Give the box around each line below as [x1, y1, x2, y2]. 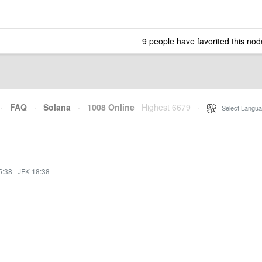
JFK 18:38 [18, 166, 50, 176]
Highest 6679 [142, 101, 191, 113]
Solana [43, 101, 71, 113]
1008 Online [80, 101, 135, 113]
